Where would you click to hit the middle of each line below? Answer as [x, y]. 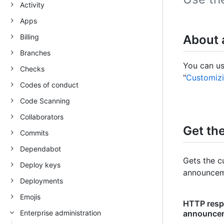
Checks [32, 68]
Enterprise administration [60, 212]
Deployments [41, 180]
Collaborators [42, 116]
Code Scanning [45, 100]
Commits [34, 132]
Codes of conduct [49, 84]
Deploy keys [40, 164]
